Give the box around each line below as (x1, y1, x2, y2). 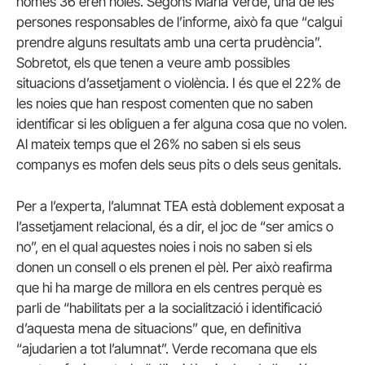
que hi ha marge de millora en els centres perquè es (16, 279, 322, 296)
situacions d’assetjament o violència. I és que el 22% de (16, 74, 341, 91)
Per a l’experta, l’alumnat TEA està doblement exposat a (16, 197, 345, 214)
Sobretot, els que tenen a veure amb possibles (16, 54, 290, 71)
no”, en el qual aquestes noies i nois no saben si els (16, 238, 312, 255)
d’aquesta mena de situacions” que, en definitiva (16, 319, 301, 336)
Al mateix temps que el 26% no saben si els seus (16, 135, 301, 152)
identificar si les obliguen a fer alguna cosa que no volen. (16, 115, 347, 132)
